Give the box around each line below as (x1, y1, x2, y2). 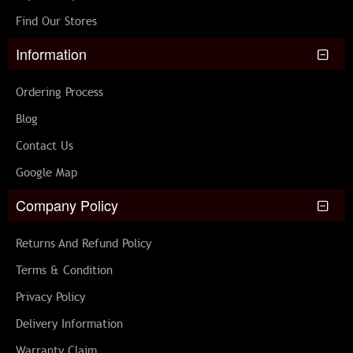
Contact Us (16, 139, 73, 154)
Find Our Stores (16, 14, 97, 29)
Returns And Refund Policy (16, 236, 151, 251)
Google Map (16, 165, 77, 180)
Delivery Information (16, 317, 123, 332)
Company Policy (16, 195, 118, 216)
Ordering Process (16, 85, 103, 100)
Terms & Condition (16, 263, 113, 278)
